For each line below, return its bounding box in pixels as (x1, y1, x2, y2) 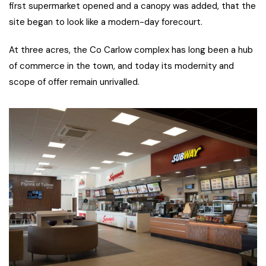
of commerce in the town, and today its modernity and (9, 59, 234, 72)
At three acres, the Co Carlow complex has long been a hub (9, 43, 253, 56)
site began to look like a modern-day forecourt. (9, 15, 202, 28)
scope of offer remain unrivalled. (9, 75, 140, 88)
